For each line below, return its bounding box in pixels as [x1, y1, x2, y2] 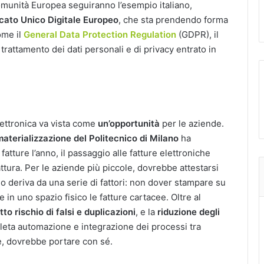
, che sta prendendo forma [118, 14, 228, 25]
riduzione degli [157, 206, 220, 217]
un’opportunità [98, 117, 160, 129]
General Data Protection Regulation [24, 29, 176, 40]
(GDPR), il [176, 29, 219, 40]
